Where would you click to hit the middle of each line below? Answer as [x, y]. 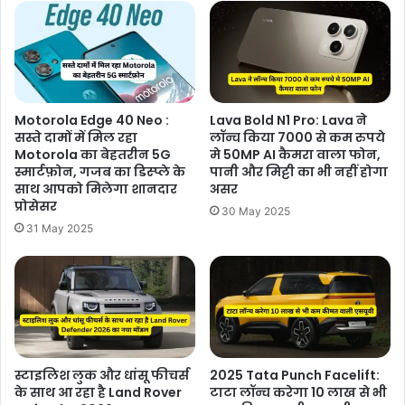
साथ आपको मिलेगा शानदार [96, 189]
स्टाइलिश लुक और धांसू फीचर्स [102, 376]
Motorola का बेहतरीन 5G [93, 155]
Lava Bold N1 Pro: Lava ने [288, 121]
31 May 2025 [60, 229]
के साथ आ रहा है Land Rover [98, 393]
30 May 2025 [256, 212]
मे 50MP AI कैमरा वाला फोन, [295, 155]
